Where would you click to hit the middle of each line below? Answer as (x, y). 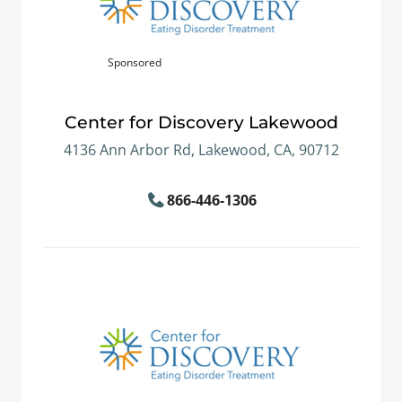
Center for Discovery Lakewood (201, 122)
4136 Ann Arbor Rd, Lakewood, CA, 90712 (201, 150)
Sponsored (135, 62)
